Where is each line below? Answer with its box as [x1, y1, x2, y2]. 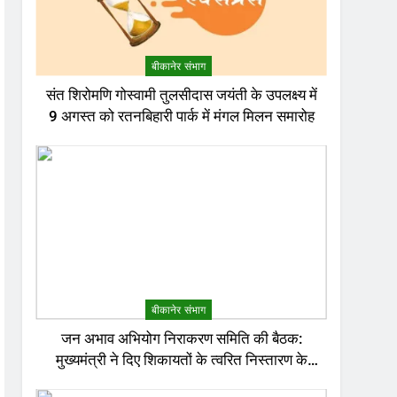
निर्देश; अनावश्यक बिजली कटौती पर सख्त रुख [59, 372, 303, 390]
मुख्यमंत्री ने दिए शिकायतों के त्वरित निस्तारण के [55, 351, 307, 369]
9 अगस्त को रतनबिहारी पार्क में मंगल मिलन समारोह [48, 107, 315, 125]
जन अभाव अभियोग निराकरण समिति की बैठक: [60, 330, 302, 347]
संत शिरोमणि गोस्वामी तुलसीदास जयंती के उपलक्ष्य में [45, 86, 317, 104]
